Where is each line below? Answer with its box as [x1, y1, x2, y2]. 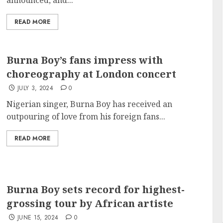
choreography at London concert [6, 67, 177, 81]
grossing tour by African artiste [6, 196, 174, 210]
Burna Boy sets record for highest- [6, 182, 185, 196]
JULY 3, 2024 [17, 83, 54, 93]
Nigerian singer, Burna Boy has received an [6, 98, 173, 110]
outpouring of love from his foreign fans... [6, 111, 166, 122]
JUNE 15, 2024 [17, 213, 59, 222]
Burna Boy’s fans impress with [6, 53, 163, 67]
